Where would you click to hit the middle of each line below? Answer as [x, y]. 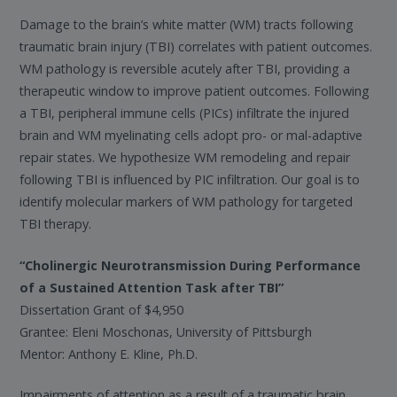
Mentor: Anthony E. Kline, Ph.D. [109, 354]
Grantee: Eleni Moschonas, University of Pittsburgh [166, 331]
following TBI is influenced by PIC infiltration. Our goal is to [190, 180]
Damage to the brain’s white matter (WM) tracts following [187, 25]
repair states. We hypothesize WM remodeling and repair [185, 158]
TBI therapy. [56, 224]
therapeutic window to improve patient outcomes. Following [195, 91]
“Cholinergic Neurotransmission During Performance [191, 265]
